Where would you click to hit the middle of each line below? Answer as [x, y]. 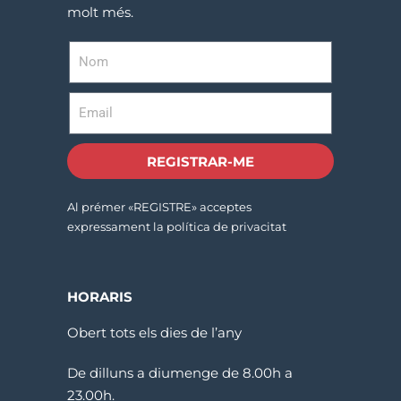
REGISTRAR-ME [200, 161]
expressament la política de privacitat [176, 227]
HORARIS [99, 297]
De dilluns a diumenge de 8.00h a [179, 373]
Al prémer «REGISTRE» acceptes [159, 207]
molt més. [100, 13]
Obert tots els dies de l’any [154, 333]
